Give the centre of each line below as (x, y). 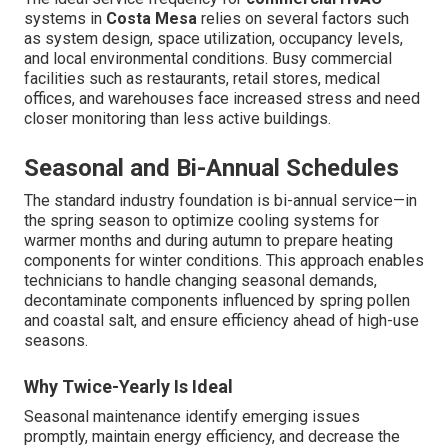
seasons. (56, 341)
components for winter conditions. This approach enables (224, 261)
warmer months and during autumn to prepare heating (208, 241)
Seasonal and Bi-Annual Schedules (211, 168)
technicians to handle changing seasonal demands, (200, 281)
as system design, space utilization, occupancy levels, (213, 39)
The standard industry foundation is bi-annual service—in (220, 201)
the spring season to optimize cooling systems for (201, 221)
